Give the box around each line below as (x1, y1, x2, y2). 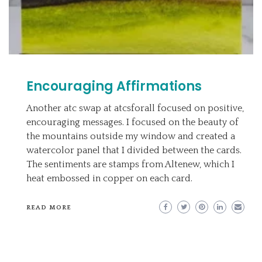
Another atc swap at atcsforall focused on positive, (26, 103, 244, 114)
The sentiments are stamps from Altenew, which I (26, 159, 235, 170)
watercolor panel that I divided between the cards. (26, 145, 242, 156)
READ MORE (26, 204, 71, 212)
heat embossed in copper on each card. (26, 173, 192, 184)
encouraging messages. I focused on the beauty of (26, 117, 239, 128)
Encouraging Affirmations (26, 77, 202, 96)
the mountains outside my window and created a (26, 131, 235, 142)
